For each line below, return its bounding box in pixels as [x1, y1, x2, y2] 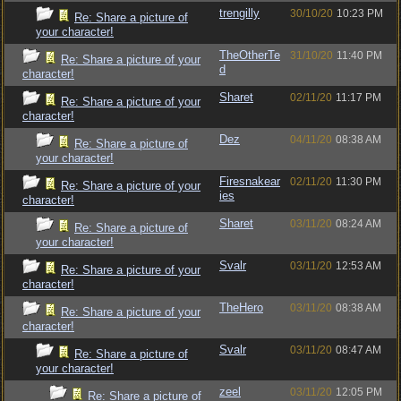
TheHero [219, 301, 263, 314]
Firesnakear [219, 175, 280, 188]
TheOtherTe [219, 48, 280, 62]
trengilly [219, 6, 260, 20]
